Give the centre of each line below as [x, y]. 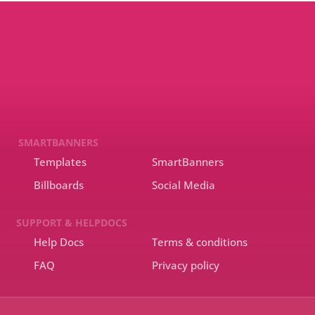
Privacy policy [186, 265]
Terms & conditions [200, 242]
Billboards [59, 185]
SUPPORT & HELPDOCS [72, 223]
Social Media [184, 185]
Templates [60, 162]
